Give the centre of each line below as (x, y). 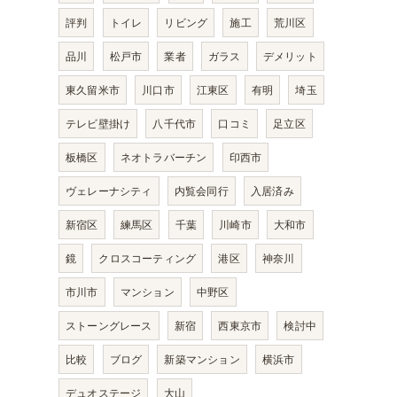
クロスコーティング (148, 258)
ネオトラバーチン (163, 157)
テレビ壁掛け (98, 124)
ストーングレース (109, 326)
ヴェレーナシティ (109, 191)
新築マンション (202, 359)
